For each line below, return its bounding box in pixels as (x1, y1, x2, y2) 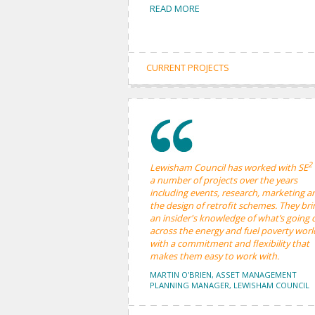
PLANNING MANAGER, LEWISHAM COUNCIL (150, 280, 309, 291)
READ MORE (150, 2, 200, 15)
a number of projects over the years (150, 174, 297, 187)
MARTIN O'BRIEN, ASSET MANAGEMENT (150, 269, 297, 281)
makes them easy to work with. (150, 250, 279, 263)
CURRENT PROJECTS (146, 61, 229, 74)
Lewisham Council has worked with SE (150, 161, 308, 174)
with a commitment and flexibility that (150, 237, 309, 250)
